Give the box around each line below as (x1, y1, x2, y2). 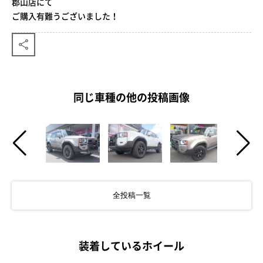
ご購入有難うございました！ (12, 9, 119, 22)
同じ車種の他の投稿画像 (73, 89, 190, 105)
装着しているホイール (79, 237, 184, 254)
